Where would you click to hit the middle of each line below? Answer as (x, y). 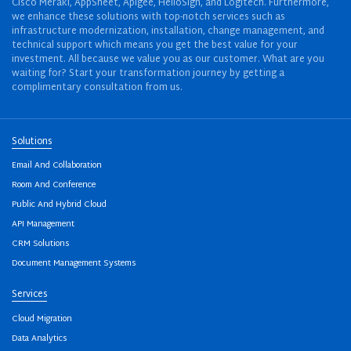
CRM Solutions (40, 244)
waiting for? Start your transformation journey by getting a (148, 73)
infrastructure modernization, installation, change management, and (168, 31)
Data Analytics (39, 338)
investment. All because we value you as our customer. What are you (168, 59)
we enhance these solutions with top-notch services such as (148, 17)
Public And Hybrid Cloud (59, 204)
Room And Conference (54, 186)
